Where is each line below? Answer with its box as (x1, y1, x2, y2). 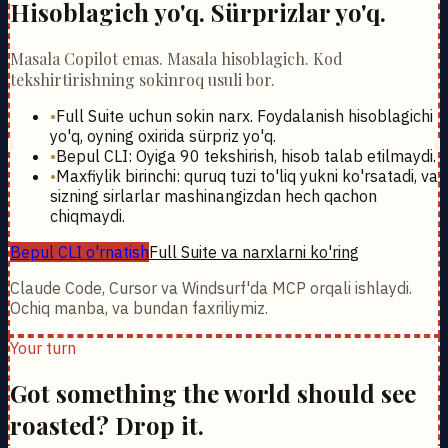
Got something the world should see (10, 377, 416, 410)
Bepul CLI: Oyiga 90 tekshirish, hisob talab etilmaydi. (56, 145, 436, 166)
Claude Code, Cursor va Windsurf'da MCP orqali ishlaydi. (10, 277, 412, 298)
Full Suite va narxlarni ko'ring (149, 241, 359, 262)
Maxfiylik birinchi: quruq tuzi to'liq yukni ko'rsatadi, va (56, 165, 438, 186)
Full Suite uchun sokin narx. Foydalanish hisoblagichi (56, 105, 433, 126)
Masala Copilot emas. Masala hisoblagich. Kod (10, 47, 343, 69)
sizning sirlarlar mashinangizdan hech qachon (50, 185, 377, 206)
